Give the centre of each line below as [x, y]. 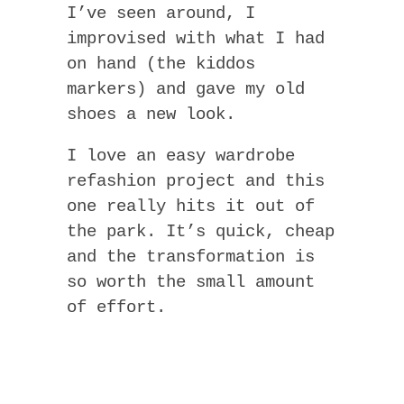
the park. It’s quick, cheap [201, 232]
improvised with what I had [196, 39]
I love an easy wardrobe [181, 156]
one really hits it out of [191, 207]
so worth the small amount [191, 283]
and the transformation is [191, 257]
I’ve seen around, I [161, 14]
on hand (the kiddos [161, 64]
